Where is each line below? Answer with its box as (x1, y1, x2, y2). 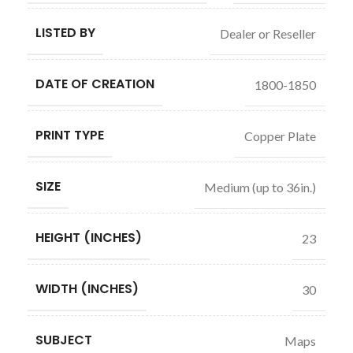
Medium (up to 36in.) (204, 179, 316, 195)
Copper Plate (244, 128, 316, 143)
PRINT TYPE (35, 126, 104, 144)
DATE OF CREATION (35, 75, 154, 93)
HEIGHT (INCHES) (35, 229, 142, 247)
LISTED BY (35, 24, 95, 42)
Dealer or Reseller (220, 25, 316, 41)
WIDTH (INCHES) (35, 280, 139, 298)
